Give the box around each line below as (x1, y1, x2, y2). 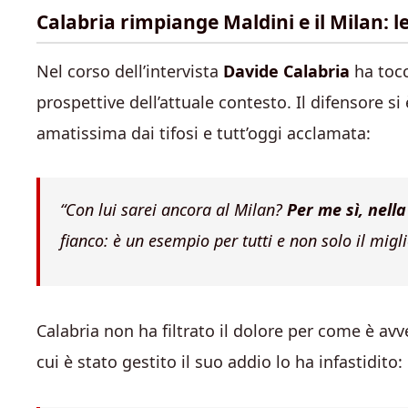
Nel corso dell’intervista (36, 59, 223, 82)
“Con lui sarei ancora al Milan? (60, 198, 287, 220)
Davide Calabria (223, 59, 350, 82)
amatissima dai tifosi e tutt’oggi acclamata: (36, 121, 371, 144)
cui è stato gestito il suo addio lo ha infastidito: (36, 351, 403, 373)
